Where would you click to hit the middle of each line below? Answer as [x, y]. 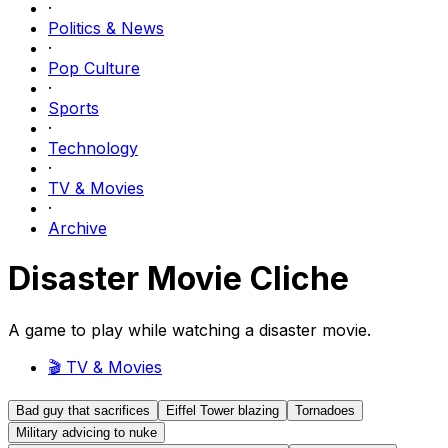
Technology [93, 148]
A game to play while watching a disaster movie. [189, 329]
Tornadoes [325, 410]
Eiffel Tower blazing [222, 410]
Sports [73, 108]
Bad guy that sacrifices [83, 410]
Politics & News [106, 28]
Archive [77, 228]
